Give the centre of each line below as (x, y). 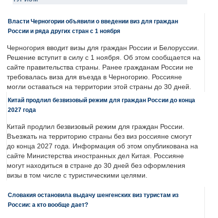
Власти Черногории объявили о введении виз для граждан (93, 21)
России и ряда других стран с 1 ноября (64, 31)
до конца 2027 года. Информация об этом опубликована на (102, 146)
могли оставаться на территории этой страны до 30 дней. (99, 87)
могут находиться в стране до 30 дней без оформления (96, 166)
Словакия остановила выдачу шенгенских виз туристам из (93, 195)
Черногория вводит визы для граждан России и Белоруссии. (103, 48)
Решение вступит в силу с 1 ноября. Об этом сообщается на (104, 58)
